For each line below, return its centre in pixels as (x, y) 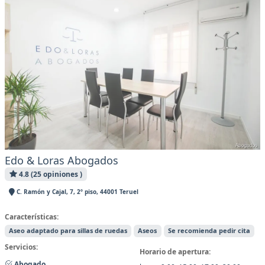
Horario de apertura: (175, 252)
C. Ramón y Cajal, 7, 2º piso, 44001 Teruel (76, 191)
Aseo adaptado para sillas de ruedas (68, 231)
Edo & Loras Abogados (62, 161)
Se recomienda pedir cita (209, 231)
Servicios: (21, 247)
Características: (32, 217)
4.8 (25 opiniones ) (49, 174)
